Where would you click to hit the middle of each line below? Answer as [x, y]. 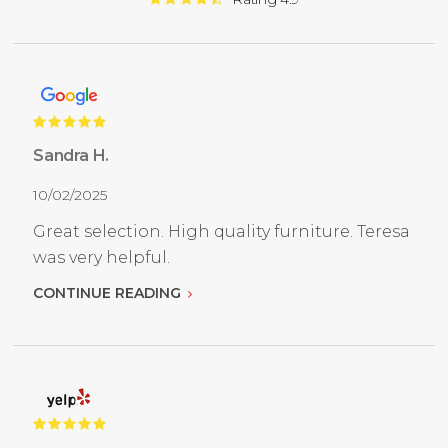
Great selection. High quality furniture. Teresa [222, 232]
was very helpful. [102, 258]
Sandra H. [71, 156]
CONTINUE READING [109, 293]
